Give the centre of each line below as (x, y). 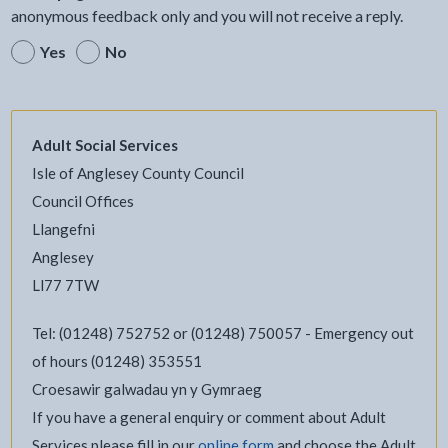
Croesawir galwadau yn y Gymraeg (146, 388)
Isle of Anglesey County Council (137, 172)
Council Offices (82, 200)
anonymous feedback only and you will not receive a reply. (206, 15)
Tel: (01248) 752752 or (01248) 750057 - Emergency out (222, 332)
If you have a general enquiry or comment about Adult (208, 416)
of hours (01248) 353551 (116, 360)
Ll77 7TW (65, 284)
